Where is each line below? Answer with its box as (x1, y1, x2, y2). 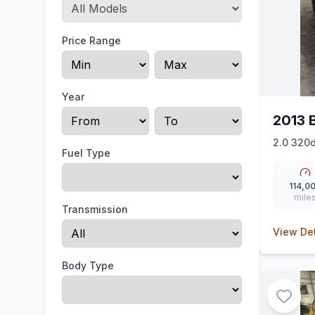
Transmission (62, 203, 128, 215)
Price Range (62, 34, 121, 46)
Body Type (62, 259, 114, 271)
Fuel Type (62, 147, 110, 159)
